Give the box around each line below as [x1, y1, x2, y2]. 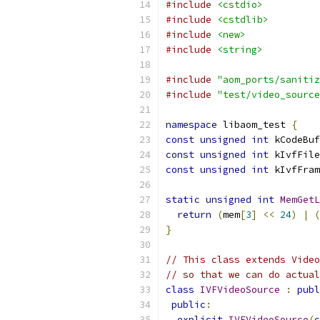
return [177, 209, 211, 221]
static [166, 194, 200, 206]
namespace [166, 119, 217, 131]
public [171, 299, 206, 311]
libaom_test [217, 119, 291, 131]
